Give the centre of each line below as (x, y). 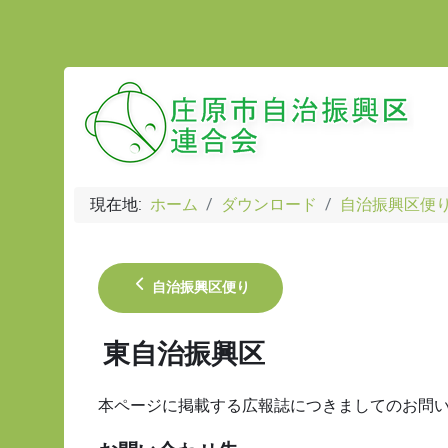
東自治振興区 (184, 353)
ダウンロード (269, 205)
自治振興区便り (199, 287)
